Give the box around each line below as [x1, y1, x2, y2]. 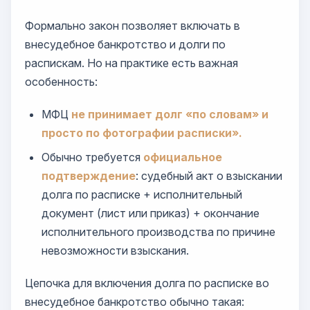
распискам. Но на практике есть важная [25, 56, 238, 70]
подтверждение [42, 169, 136, 183]
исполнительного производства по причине [42, 225, 275, 239]
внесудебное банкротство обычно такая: [25, 295, 244, 309]
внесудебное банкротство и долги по [25, 37, 226, 51]
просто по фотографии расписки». [42, 126, 242, 140]
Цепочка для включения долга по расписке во [25, 276, 269, 290]
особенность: [25, 75, 98, 89]
